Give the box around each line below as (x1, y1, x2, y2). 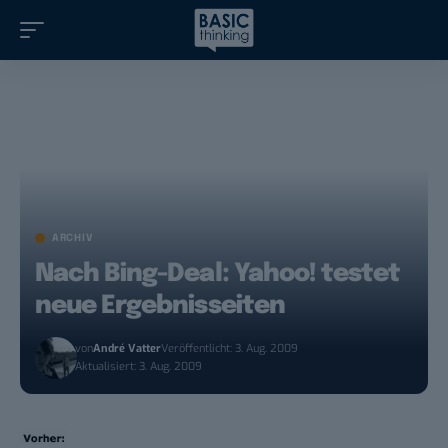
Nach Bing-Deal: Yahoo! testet (35, 261, 401, 288)
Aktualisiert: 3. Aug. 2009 (75, 359, 203, 375)
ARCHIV (52, 233, 94, 244)
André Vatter (93, 341, 162, 357)
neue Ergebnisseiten (35, 293, 285, 320)
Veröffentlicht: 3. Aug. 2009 (161, 341, 299, 357)
